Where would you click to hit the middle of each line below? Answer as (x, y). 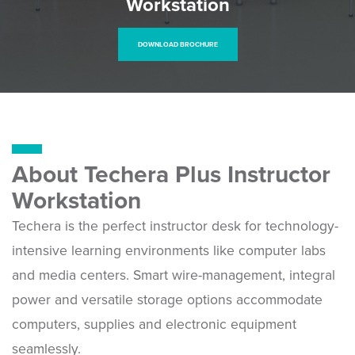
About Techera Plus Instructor (171, 175)
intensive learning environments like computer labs (169, 251)
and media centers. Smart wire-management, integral (174, 275)
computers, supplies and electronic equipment (154, 324)
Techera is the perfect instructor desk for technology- (175, 226)
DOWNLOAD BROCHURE (177, 44)
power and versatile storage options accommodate (167, 300)
